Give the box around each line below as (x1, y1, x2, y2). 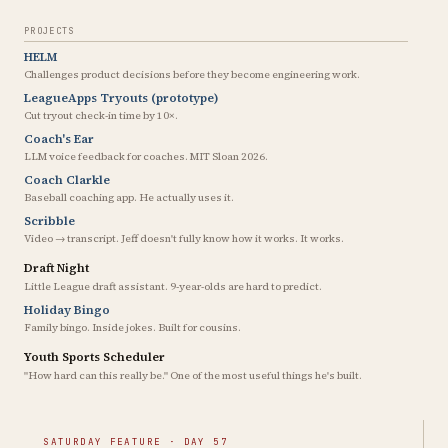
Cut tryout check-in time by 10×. (24, 108, 178, 123)
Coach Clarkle (24, 171, 110, 188)
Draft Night (24, 259, 89, 276)
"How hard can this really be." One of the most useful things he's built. (24, 368, 362, 382)
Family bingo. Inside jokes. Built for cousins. (24, 320, 241, 335)
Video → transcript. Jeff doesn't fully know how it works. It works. (24, 231, 344, 246)
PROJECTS (24, 24, 75, 37)
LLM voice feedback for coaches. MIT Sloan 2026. (24, 149, 268, 164)
